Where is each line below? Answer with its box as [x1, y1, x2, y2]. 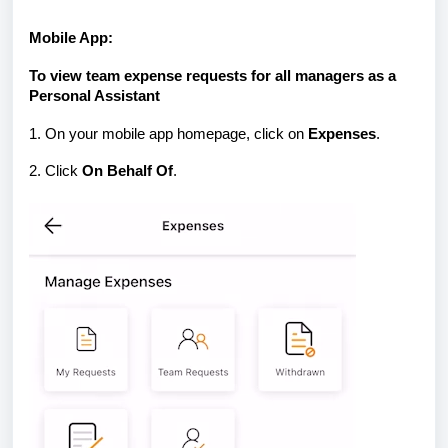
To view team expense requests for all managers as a [29, 68, 396, 84]
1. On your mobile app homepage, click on [29, 126, 304, 142]
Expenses [304, 126, 376, 142]
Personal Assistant [29, 88, 164, 104]
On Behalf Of [78, 163, 173, 179]
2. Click [29, 163, 78, 179]
